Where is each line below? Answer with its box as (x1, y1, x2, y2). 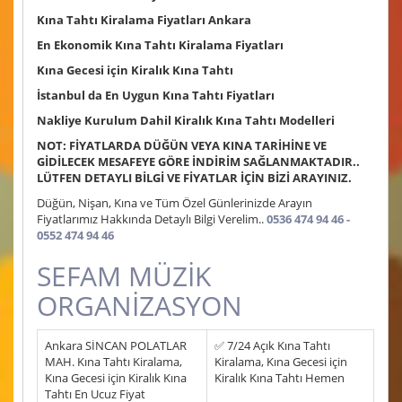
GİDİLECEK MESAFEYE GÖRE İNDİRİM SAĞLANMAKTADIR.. (37, 153, 360, 170)
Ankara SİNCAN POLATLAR (45, 337, 187, 354)
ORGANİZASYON (37, 287, 242, 325)
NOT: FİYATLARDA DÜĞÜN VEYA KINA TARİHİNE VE (37, 137, 327, 154)
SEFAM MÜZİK (37, 258, 211, 295)
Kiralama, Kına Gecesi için (214, 354, 347, 371)
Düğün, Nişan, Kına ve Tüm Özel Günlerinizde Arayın (37, 195, 312, 212)
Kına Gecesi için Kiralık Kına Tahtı (37, 62, 233, 79)
